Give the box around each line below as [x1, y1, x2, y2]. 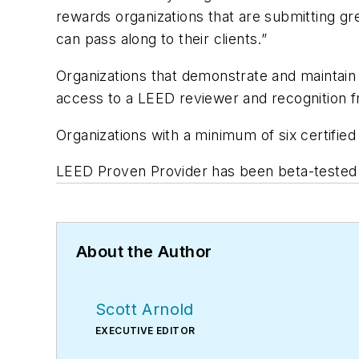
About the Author [76, 242, 212, 262]
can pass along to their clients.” [56, 30, 268, 48]
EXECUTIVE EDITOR [95, 325, 196, 337]
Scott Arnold [95, 300, 194, 320]
